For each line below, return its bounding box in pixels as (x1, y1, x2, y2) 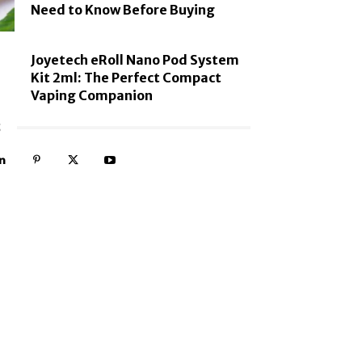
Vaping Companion (31, 87, 154, 104)
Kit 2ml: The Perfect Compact (31, 69, 222, 86)
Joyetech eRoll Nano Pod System (31, 52, 240, 69)
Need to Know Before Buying (31, 2, 216, 19)
